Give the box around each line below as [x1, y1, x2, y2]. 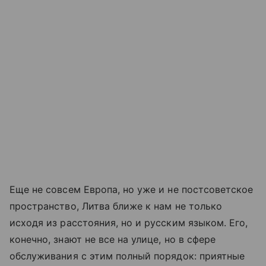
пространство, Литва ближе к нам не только [9, 199, 222, 212]
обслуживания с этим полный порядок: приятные [9, 249, 245, 262]
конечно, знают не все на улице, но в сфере [9, 233, 216, 245]
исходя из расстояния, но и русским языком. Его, [9, 216, 248, 229]
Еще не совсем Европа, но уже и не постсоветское [9, 183, 254, 195]
